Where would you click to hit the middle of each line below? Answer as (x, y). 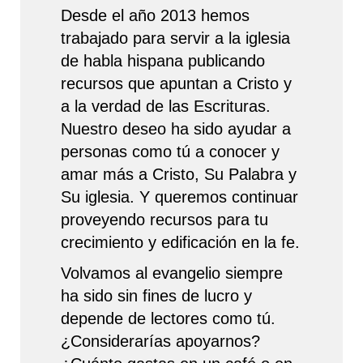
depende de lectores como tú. (168, 319)
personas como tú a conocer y (170, 152)
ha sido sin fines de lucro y (156, 296)
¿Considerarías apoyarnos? (160, 342)
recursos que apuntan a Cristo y (176, 84)
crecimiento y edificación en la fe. (180, 243)
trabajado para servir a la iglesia (175, 38)
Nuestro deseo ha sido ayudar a (176, 129)
